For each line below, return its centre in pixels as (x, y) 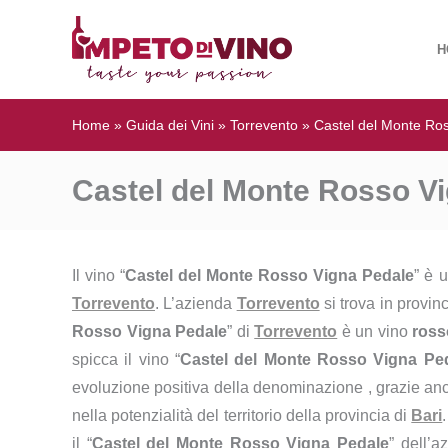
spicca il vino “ (126, 359)
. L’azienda (196, 303)
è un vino (375, 331)
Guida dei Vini (170, 125)
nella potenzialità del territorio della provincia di (242, 415)
